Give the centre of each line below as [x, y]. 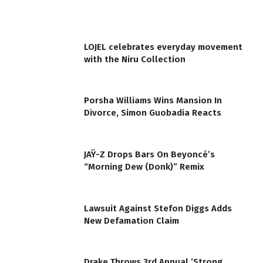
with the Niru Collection [135, 59]
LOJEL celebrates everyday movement [163, 47]
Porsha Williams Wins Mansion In [153, 101]
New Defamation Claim [131, 220]
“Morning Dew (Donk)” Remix [144, 166]
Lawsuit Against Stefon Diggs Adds [158, 208]
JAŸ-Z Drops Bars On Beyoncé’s [149, 154]
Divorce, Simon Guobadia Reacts [153, 113]
